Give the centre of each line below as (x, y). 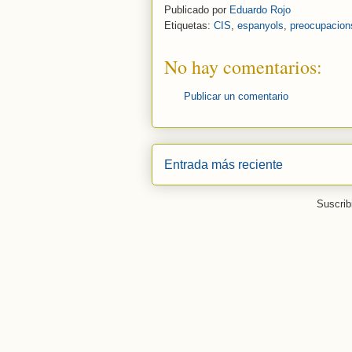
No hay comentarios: (243, 67)
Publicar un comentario (236, 97)
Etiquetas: (189, 26)
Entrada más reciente (224, 164)
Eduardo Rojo (260, 10)
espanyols (260, 26)
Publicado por (197, 10)
